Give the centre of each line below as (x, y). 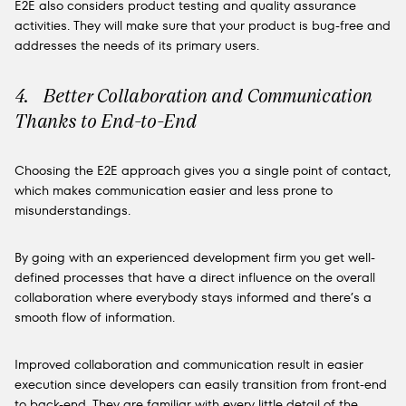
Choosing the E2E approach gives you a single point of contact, (203, 170)
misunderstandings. (72, 210)
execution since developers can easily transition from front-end (201, 384)
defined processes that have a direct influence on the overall (195, 277)
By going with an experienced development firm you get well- (195, 257)
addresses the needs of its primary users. (137, 45)
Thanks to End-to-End (106, 121)
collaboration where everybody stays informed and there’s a (193, 297)
